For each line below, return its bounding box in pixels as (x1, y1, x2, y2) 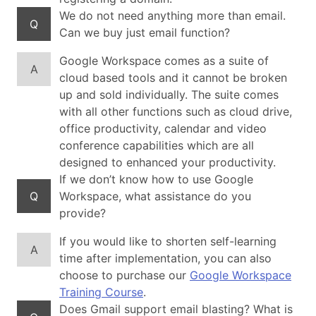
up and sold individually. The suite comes (59, 87, 279, 102)
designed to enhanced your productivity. (59, 155, 276, 169)
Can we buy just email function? (59, 25, 230, 39)
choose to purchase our (59, 268, 190, 282)
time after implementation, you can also (59, 251, 272, 265)
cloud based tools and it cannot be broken (59, 71, 287, 85)
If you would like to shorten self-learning (59, 234, 276, 248)
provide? (59, 206, 106, 220)
